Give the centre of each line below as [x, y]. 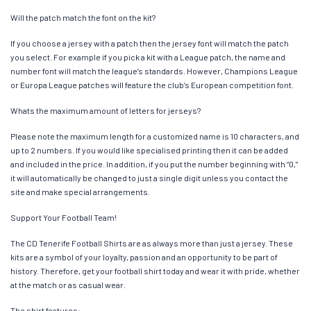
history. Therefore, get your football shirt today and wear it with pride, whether [155, 270]
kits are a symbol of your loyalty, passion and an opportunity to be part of [144, 257]
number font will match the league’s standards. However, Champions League [154, 70]
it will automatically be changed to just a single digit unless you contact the [149, 177]
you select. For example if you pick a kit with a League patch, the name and [148, 57]
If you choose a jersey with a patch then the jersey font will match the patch [150, 43]
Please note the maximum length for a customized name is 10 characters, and [155, 136]
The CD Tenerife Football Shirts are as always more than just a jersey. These [152, 243]
